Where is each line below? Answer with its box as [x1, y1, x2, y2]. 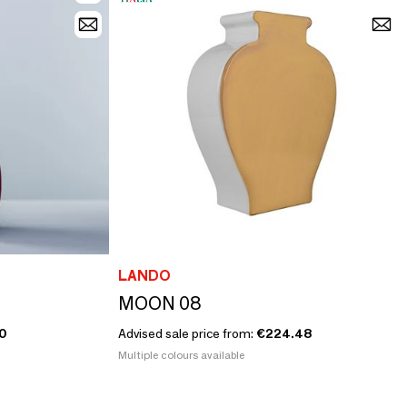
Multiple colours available [117, 347, 244, 362]
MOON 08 [117, 292, 202, 314]
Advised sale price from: [117, 324, 256, 342]
